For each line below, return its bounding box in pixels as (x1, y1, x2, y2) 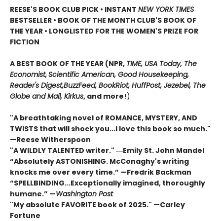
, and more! (83, 91, 127, 102)
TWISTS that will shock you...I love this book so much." (10, 124, 211, 134)
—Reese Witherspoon (10, 135, 91, 145)
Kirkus (64, 91, 83, 102)
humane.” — (10, 189, 56, 199)
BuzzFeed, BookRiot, (64, 80, 132, 91)
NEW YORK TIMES (138, 4, 194, 15)
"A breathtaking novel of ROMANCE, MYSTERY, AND (10, 113, 197, 123)
